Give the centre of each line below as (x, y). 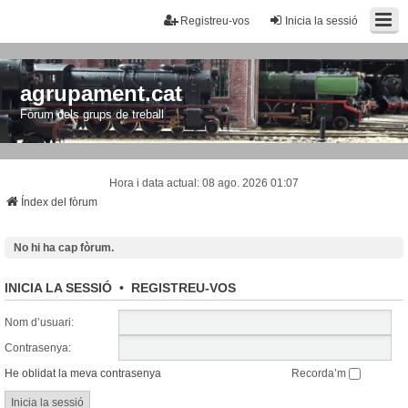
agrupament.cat (102, 93)
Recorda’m (320, 373)
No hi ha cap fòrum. (64, 247)
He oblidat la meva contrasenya (83, 373)
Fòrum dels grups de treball (92, 114)
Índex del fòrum (59, 202)
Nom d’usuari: (39, 322)
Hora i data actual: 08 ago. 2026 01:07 (204, 183)
